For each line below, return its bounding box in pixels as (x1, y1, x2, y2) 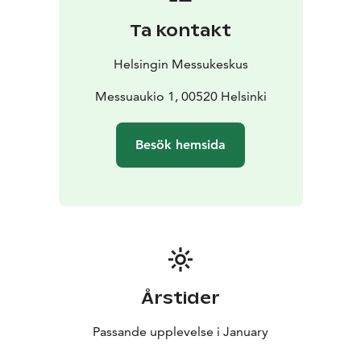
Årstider (141, 288, 220, 309)
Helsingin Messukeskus (113, 56, 248, 73)
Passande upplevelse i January (93, 324, 268, 340)
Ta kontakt (130, 20, 231, 42)
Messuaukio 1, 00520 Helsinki (94, 89, 267, 105)
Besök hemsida (135, 137, 226, 153)
